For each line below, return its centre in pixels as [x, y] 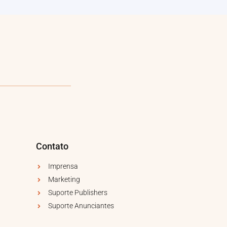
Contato [52, 146]
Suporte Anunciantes [81, 206]
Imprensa [63, 166]
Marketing [64, 180]
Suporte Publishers [78, 193]
